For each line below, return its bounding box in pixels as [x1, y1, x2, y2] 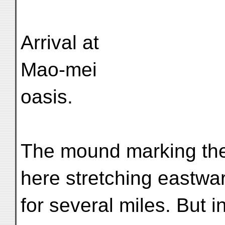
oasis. [21, 86, 73, 107]
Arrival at [21, 32, 99, 53]
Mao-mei [21, 59, 97, 80]
